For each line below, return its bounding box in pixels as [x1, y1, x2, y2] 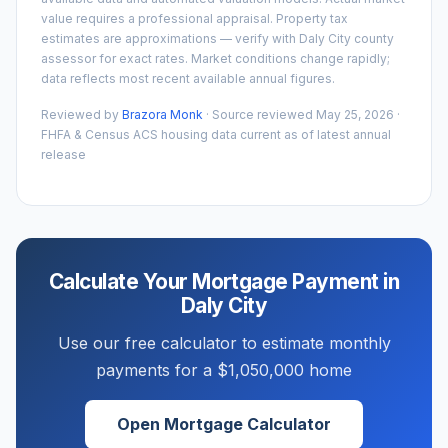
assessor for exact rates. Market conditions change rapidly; [41, 50, 390, 66]
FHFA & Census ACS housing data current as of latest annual [41, 126, 391, 142]
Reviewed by [41, 106, 122, 122]
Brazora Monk [122, 106, 203, 122]
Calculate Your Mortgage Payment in [48, 268, 400, 294]
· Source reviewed [203, 106, 316, 122]
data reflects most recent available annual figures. [41, 70, 335, 86]
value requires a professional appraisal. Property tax [41, 10, 348, 26]
